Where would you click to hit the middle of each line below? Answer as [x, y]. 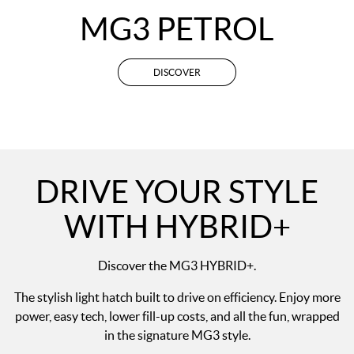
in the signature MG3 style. [177, 335]
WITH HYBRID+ [177, 226]
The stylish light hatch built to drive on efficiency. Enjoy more [177, 297]
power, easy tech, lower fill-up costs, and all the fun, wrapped [177, 316]
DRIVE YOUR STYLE [177, 192]
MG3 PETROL [177, 29]
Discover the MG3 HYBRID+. [177, 265]
